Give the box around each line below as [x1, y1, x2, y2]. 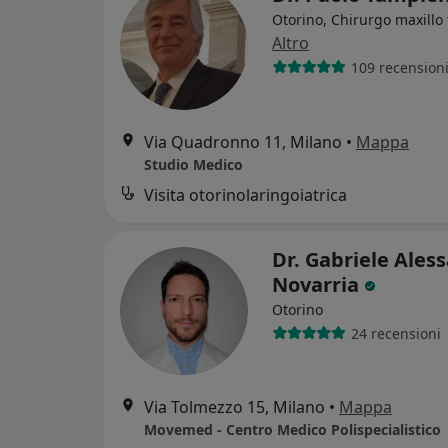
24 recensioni [350, 323, 441, 343]
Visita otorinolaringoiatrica [144, 184, 347, 206]
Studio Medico [144, 155, 243, 174]
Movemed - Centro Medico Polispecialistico [144, 420, 441, 439]
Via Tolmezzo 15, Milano [144, 396, 325, 418]
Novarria [272, 271, 364, 298]
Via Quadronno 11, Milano [144, 131, 342, 153]
